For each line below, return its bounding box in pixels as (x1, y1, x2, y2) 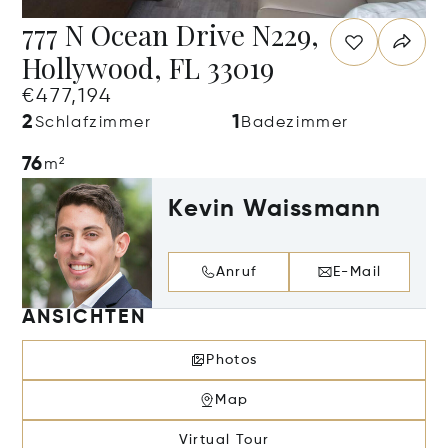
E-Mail (333, 264, 382, 279)
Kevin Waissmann (168, 197, 382, 221)
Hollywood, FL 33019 (22, 49, 275, 86)
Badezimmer (241, 115, 350, 131)
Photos (206, 352, 258, 367)
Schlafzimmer (34, 115, 152, 131)
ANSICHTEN (22, 307, 146, 328)
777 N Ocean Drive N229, (22, 16, 320, 53)
